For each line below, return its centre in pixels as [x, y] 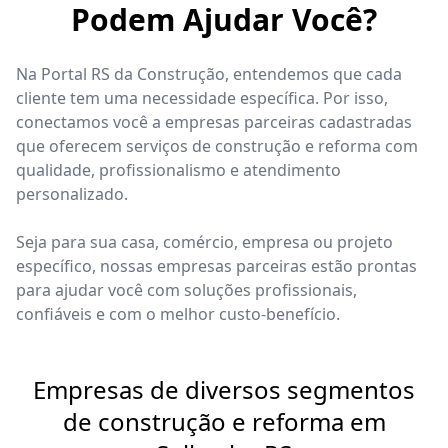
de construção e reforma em [224, 421]
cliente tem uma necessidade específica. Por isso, [202, 97]
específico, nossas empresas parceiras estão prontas [216, 265]
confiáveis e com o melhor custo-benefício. [178, 313]
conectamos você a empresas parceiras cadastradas [214, 121]
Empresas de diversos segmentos [224, 389]
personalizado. [72, 193]
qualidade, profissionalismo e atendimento [178, 169]
